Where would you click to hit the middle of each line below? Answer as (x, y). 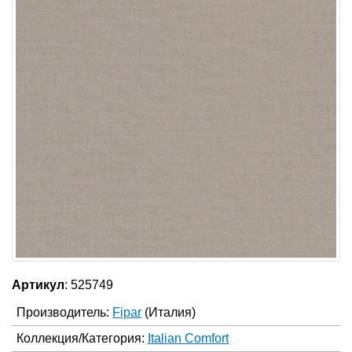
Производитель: (64, 312)
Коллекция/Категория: (82, 338)
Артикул (38, 285)
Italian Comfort (188, 338)
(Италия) (170, 312)
